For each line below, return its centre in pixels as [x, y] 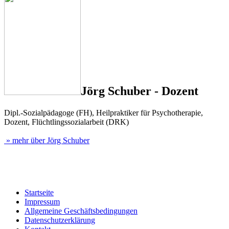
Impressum [42, 202]
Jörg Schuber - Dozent [140, 91]
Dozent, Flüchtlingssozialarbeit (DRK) [66, 122]
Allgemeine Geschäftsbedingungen [81, 211]
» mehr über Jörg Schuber [47, 141]
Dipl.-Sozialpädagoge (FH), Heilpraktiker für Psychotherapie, [104, 113]
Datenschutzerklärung [60, 220]
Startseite [39, 193]
